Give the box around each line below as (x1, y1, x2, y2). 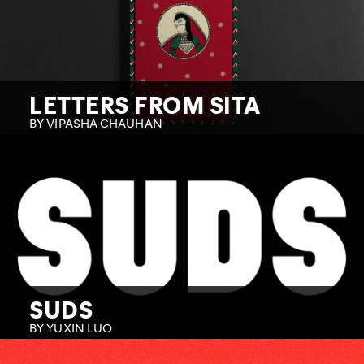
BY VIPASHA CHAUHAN (29, 114, 162, 131)
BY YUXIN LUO (29, 318, 113, 336)
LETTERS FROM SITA (29, 88, 261, 120)
